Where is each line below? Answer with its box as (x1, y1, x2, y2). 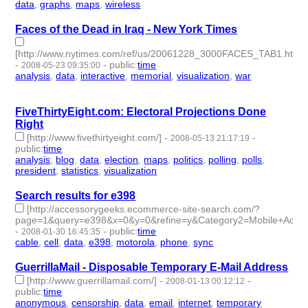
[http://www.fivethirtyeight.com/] (27, 131, 162, 143)
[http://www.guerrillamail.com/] (27, 274, 157, 286)
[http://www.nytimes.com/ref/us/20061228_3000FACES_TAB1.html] (15, 47, 307, 59)
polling (208, 153, 237, 165)
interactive (80, 69, 126, 81)
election (104, 153, 139, 165)
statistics (61, 164, 99, 176)
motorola (116, 236, 155, 247)
